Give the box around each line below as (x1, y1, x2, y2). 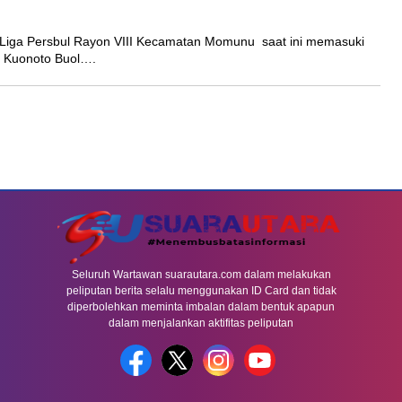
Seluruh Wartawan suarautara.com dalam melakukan (71, 268, 331, 281)
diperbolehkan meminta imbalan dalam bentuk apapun (67, 301, 335, 313)
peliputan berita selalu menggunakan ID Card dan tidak (66, 284, 336, 297)
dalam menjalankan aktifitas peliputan (109, 317, 293, 329)
